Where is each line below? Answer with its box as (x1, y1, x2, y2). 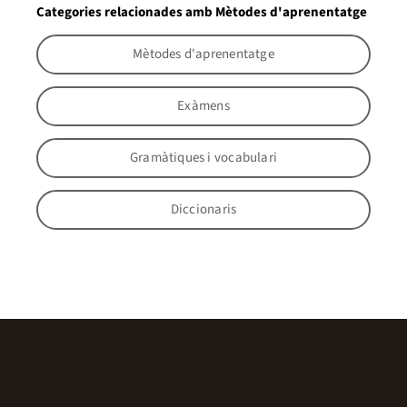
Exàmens (177, 96, 230, 116)
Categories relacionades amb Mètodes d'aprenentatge (36, 2, 367, 22)
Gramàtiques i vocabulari (129, 148, 277, 168)
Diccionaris (170, 200, 237, 220)
